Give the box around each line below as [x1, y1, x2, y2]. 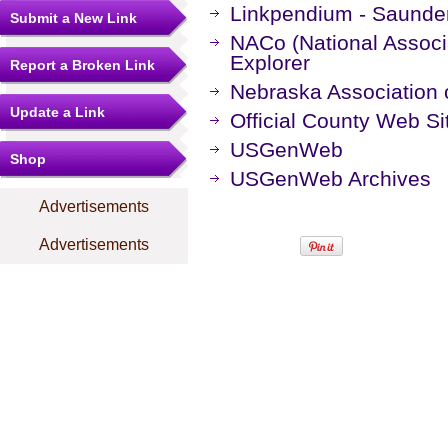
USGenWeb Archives [230, 167, 431, 190]
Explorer [230, 51, 310, 74]
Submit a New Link [10, 10, 137, 26]
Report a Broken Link [10, 57, 155, 73]
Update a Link [10, 104, 105, 120]
